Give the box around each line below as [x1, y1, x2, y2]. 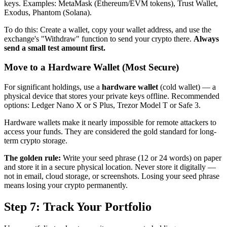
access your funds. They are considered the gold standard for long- [4, 127, 216, 136]
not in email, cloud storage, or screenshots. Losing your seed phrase [4, 172, 219, 181]
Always [194, 34, 219, 43]
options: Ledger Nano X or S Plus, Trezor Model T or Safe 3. [4, 101, 201, 110]
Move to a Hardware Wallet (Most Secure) [4, 62, 179, 73]
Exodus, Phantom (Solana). [4, 8, 92, 17]
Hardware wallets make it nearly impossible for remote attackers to [4, 118, 216, 127]
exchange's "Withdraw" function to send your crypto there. [4, 34, 194, 43]
